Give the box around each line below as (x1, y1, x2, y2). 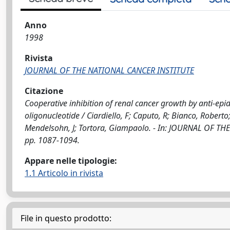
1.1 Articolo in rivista (25, 167, 103, 179)
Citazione (25, 85, 63, 97)
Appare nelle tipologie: (25, 155, 117, 166)
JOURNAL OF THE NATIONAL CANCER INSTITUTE (25, 65, 194, 76)
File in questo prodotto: (21, 213, 111, 224)
